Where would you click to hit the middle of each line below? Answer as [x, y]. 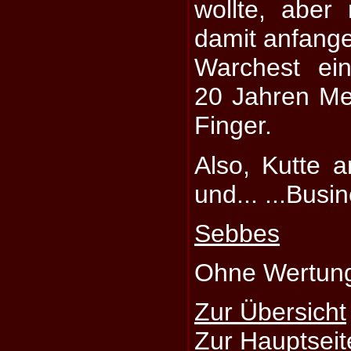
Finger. [233, 126]
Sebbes [237, 233]
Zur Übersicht [271, 312]
